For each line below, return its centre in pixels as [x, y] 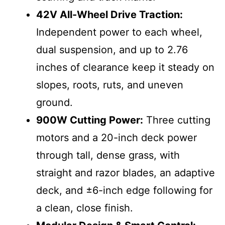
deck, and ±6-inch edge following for [124, 191]
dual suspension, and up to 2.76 [112, 50]
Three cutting [177, 120]
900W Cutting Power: [90, 120]
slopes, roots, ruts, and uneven [110, 85]
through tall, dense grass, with [108, 155]
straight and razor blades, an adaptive [126, 173]
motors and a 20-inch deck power [117, 138]
